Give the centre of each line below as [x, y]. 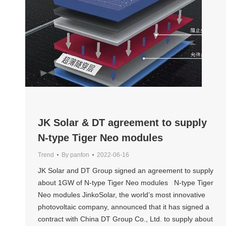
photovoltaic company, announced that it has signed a [124, 207]
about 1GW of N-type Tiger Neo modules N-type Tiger [126, 182]
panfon [80, 155]
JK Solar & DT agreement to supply [122, 122]
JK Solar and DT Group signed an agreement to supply [126, 170]
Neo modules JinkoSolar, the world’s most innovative [122, 194]
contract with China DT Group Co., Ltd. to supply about [125, 219]
